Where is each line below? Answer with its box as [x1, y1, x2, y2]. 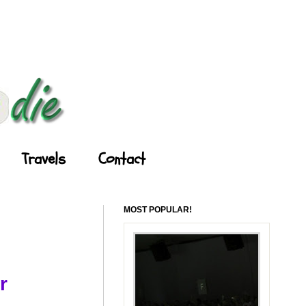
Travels [22, 148, 66, 170]
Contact [98, 148, 145, 170]
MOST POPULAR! [124, 204, 192, 214]
